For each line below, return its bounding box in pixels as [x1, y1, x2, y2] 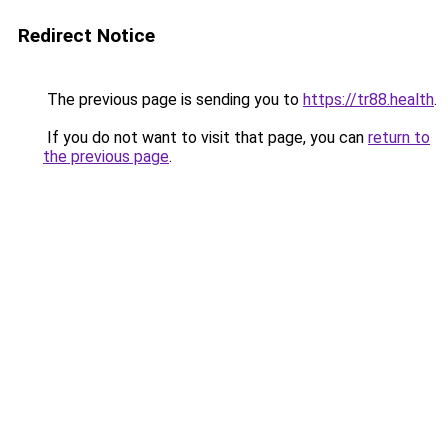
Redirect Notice [18, 24, 155, 47]
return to [368, 128, 430, 147]
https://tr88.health [303, 90, 434, 109]
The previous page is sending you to [43, 90, 303, 109]
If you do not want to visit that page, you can [43, 128, 368, 147]
